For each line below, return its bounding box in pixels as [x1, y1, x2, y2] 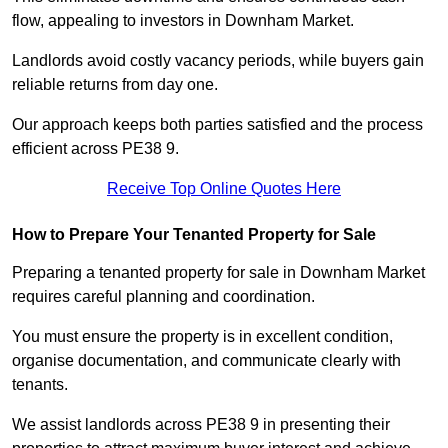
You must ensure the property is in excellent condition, [12, 328, 393, 346]
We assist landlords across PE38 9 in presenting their [12, 416, 390, 434]
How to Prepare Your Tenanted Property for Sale [12, 226, 376, 244]
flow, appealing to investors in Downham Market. [12, 12, 354, 30]
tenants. [12, 376, 68, 394]
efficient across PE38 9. [12, 140, 179, 158]
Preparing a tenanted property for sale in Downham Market [12, 264, 425, 282]
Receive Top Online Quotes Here [107, 180, 341, 198]
